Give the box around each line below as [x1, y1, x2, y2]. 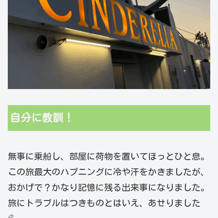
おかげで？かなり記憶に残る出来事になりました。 [8, 182, 209, 192]
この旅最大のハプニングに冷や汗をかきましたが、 [8, 167, 209, 176]
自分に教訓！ [10, 112, 74, 123]
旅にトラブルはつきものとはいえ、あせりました [8, 198, 200, 207]
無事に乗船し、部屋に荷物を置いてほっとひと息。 [8, 151, 209, 161]
